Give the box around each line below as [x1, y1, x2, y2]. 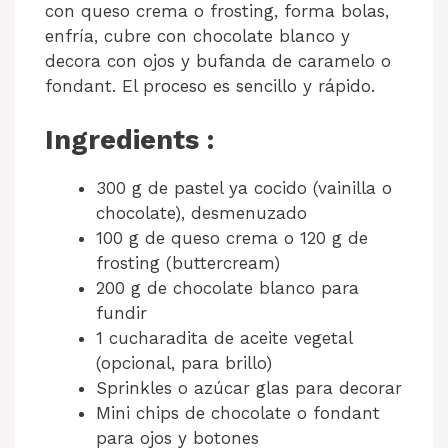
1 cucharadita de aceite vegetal [96, 328, 352, 349]
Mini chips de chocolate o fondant [96, 403, 380, 424]
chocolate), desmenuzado [96, 203, 307, 224]
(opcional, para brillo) [96, 353, 272, 374]
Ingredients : [45, 124, 214, 157]
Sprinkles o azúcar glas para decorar [96, 378, 402, 399]
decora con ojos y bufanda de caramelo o [45, 50, 391, 71]
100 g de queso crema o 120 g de [96, 228, 368, 249]
